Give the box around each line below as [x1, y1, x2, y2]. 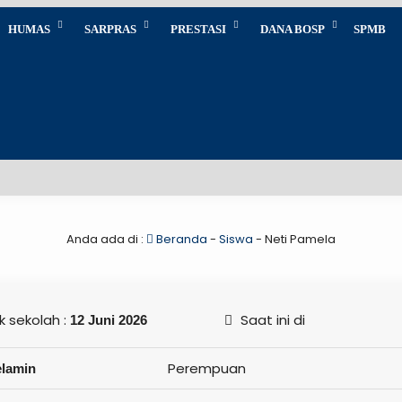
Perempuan [168, 359, 246, 378]
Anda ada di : [66, 231, 146, 248]
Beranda [153, 231, 207, 248]
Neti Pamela [265, 231, 336, 248]
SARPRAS [84, 22, 136, 36]
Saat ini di [236, 310, 305, 329]
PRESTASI [170, 22, 226, 36]
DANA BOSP [260, 22, 325, 36]
